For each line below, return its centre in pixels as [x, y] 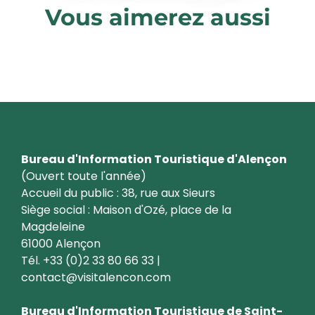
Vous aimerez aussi [157, 17]
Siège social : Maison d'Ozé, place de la [126, 210]
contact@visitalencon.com [96, 277]
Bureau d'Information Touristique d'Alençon [154, 159]
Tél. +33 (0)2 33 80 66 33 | [91, 261]
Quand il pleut [67, 51]
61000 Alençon [61, 244]
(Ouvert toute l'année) [84, 176]
